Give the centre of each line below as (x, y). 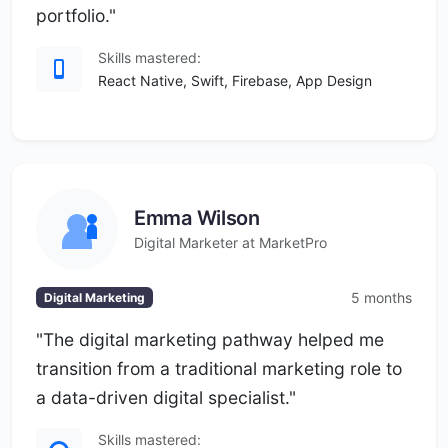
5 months (381, 297)
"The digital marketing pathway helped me (210, 339)
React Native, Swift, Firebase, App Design (235, 80)
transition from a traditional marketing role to (219, 368)
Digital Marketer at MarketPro (230, 242)
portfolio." (76, 15)
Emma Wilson (197, 217)
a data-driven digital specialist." (166, 397)
